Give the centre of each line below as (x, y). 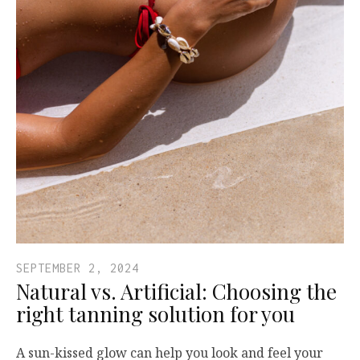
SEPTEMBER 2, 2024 (78, 268)
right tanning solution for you (155, 313)
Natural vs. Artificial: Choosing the (176, 291)
